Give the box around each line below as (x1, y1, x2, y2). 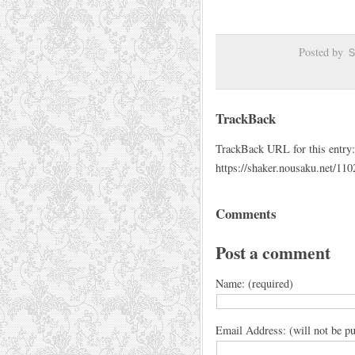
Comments (216, 204, 277, 224)
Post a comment (216, 240, 330, 265)
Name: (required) (216, 275, 293, 291)
